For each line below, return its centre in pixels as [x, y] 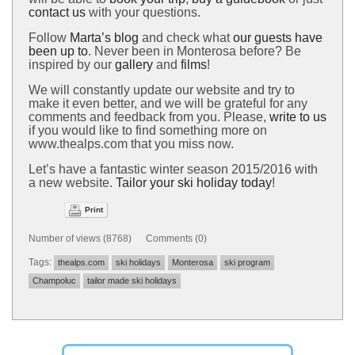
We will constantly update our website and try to [162, 90]
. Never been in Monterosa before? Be [195, 51]
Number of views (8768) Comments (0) [118, 238]
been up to [58, 51]
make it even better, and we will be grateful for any [168, 103]
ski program [247, 262]
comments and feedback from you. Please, [147, 116]
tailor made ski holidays [132, 280]
